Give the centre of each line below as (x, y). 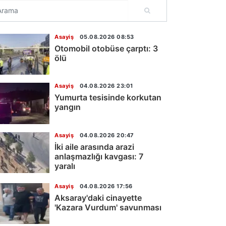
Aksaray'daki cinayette (98, 197)
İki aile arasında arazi (94, 147)
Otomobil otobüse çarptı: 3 (106, 48)
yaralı (65, 166)
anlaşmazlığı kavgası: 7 (99, 156)
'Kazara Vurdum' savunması (108, 207)
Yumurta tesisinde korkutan (108, 98)
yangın (68, 107)
